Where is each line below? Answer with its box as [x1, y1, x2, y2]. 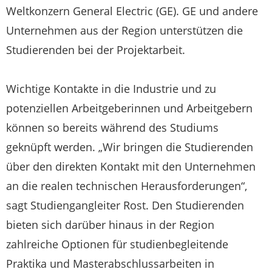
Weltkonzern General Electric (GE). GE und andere [6, 3, 258, 18]
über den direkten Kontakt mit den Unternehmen [6, 158, 256, 174]
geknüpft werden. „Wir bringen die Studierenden [6, 139, 253, 154]
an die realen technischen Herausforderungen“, [6, 178, 247, 193]
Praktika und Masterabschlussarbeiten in [6, 256, 214, 271]
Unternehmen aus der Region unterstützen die [6, 22, 243, 38]
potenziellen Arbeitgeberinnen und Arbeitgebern [6, 100, 253, 115]
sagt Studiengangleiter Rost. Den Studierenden [6, 197, 244, 212]
